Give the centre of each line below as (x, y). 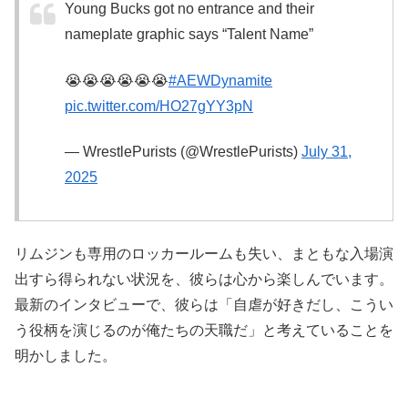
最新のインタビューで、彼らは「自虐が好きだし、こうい (204, 304)
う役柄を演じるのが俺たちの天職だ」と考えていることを (204, 330)
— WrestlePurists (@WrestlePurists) (183, 152)
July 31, (326, 152)
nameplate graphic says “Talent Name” (189, 35)
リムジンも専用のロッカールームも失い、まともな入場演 (204, 253)
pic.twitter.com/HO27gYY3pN (159, 106)
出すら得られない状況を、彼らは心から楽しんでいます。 (204, 279)
